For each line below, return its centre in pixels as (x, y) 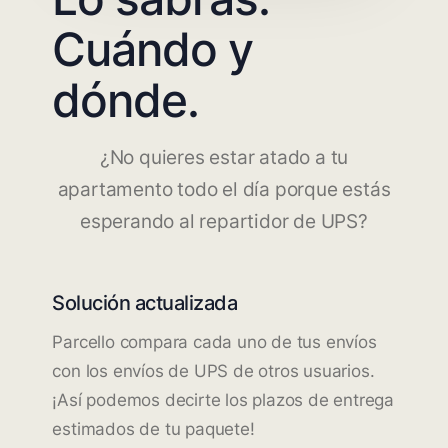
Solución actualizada (145, 302)
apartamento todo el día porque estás (224, 189)
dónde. (126, 99)
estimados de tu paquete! (153, 428)
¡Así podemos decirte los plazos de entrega (223, 399)
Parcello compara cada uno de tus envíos (214, 341)
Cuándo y (153, 48)
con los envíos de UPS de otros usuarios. (213, 370)
